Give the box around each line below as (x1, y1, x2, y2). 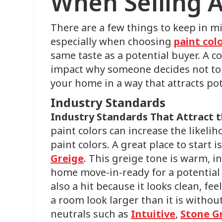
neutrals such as (50, 207, 131, 221)
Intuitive (130, 207, 175, 221)
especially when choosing (50, 35, 174, 48)
